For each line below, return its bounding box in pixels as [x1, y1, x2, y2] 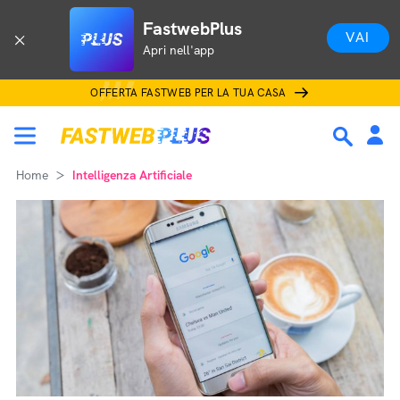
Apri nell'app [143, 42, 214, 58]
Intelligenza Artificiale [72, 167, 192, 183]
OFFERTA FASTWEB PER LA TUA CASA [90, 86, 287, 100]
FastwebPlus [143, 17, 242, 40]
